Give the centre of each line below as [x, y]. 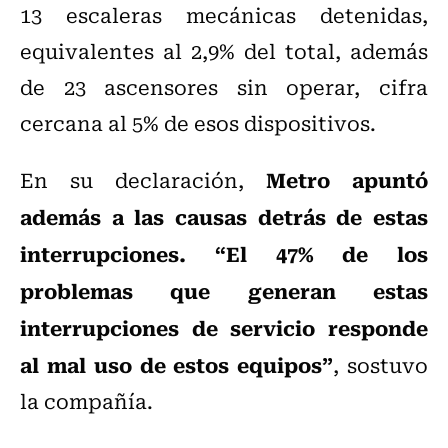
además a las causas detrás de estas [224, 216]
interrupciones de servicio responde [224, 327]
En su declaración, [143, 180]
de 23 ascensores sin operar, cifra [224, 87]
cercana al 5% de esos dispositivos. [198, 123]
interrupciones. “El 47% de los [224, 253]
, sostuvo [381, 365]
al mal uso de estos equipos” [177, 364]
